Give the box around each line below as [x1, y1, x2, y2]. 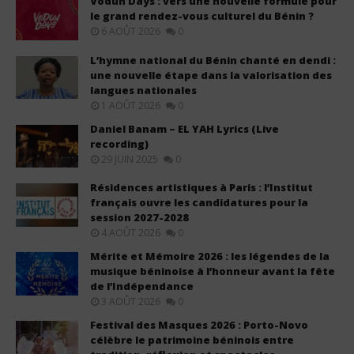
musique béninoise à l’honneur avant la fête [90, 264, 335, 279]
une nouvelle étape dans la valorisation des [90, 67, 332, 82]
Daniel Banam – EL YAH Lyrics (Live [90, 121, 279, 136]
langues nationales [90, 82, 197, 97]
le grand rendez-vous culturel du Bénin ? [90, 9, 314, 24]
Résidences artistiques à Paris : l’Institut [90, 180, 313, 195]
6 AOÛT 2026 [101, 24, 160, 39]
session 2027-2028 [90, 210, 189, 225]
